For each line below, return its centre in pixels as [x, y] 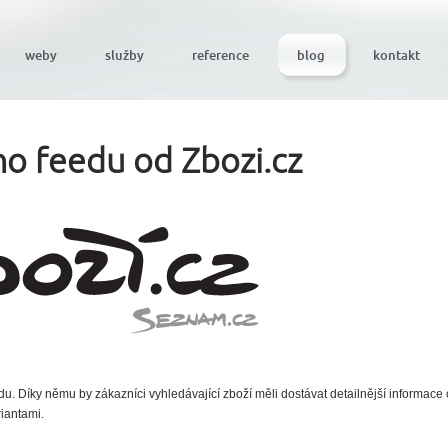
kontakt [396, 55]
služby [124, 55]
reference [220, 55]
